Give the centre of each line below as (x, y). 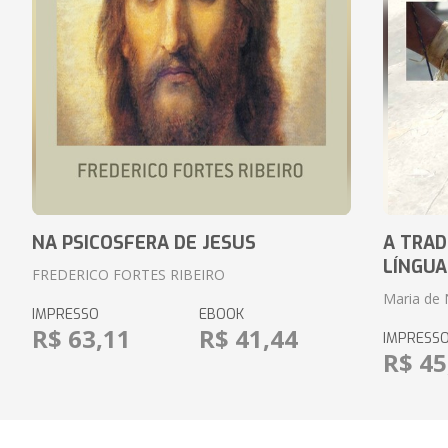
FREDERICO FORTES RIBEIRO (128, 274)
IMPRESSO (65, 314)
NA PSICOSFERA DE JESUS (143, 243)
